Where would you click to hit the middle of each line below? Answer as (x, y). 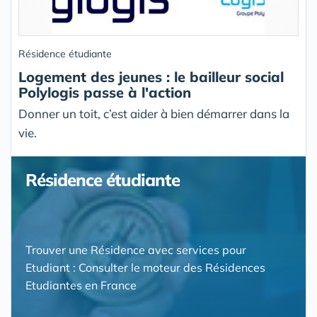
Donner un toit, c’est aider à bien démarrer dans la (154, 114)
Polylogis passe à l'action (105, 93)
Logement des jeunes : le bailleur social (151, 77)
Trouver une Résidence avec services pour (136, 250)
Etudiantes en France (81, 286)
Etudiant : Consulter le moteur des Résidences (145, 268)
